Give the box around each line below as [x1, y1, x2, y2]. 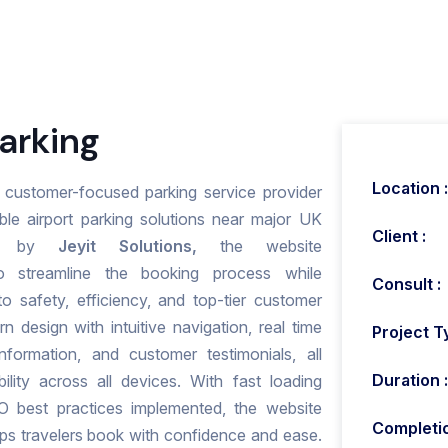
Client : [371, 226, 426, 246]
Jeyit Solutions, [57, 236, 197, 256]
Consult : [371, 274, 441, 294]
